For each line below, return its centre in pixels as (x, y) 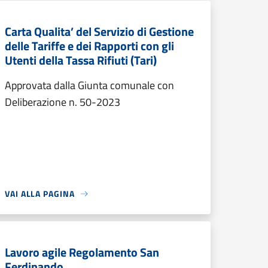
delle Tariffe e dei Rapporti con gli (89, 46)
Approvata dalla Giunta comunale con (89, 85)
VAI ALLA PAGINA (40, 194)
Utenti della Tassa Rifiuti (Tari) (81, 60)
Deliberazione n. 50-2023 (64, 102)
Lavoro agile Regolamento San (82, 252)
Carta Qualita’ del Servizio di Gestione (99, 31)
